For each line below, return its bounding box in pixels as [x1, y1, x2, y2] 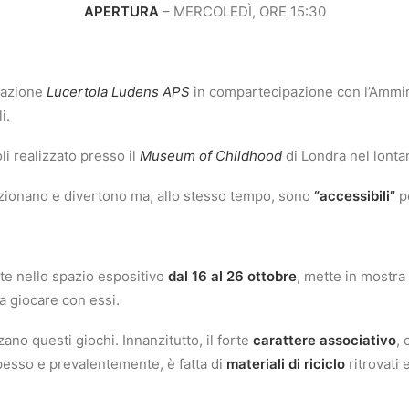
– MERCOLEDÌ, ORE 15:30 [158, 3, 326, 20]
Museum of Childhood [140, 147, 282, 164]
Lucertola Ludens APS [47, 83, 190, 100]
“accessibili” [314, 187, 395, 204]
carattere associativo [253, 331, 396, 349]
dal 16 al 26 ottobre [168, 267, 297, 285]
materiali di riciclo [226, 355, 345, 372]
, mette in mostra [297, 267, 405, 285]
